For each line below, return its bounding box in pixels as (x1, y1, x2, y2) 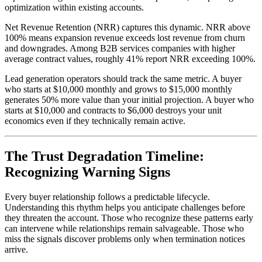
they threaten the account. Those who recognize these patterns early (5, 213, 253, 223)
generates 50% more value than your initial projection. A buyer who (5, 95, 254, 105)
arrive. (5, 244, 28, 254)
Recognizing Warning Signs (5, 164, 170, 180)
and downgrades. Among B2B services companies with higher (5, 43, 235, 54)
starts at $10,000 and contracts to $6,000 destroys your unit (5, 105, 222, 116)
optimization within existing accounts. (5, 2, 144, 13)
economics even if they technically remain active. (5, 116, 185, 126)
